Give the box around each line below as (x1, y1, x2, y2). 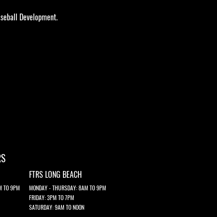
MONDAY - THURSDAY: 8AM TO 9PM (29, 183, 106, 192)
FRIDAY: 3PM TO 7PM (29, 193, 74, 201)
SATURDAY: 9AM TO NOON (29, 202, 84, 211)
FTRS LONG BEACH (29, 168, 82, 180)
